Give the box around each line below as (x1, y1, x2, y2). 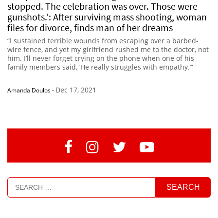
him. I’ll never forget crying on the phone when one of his (7, 53, 194, 63)
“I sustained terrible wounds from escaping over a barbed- (7, 36, 199, 45)
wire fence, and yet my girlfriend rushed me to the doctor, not (7, 44, 209, 54)
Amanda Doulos (7, 86, 51, 94)
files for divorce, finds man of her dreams (7, 21, 173, 34)
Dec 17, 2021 (55, 85, 96, 94)
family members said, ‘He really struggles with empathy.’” (7, 62, 193, 72)
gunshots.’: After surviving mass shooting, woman (7, 10, 207, 23)
